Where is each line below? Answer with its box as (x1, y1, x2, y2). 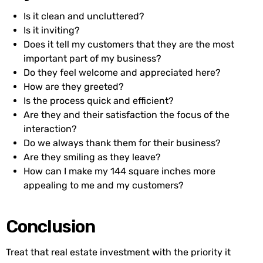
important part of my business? (23, 53, 161, 65)
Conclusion (6, 216, 95, 238)
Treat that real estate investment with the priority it (6, 247, 231, 258)
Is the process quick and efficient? (23, 95, 174, 107)
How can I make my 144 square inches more (23, 166, 215, 177)
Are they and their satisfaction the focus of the (23, 109, 230, 121)
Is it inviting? (23, 25, 80, 36)
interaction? (23, 123, 77, 135)
